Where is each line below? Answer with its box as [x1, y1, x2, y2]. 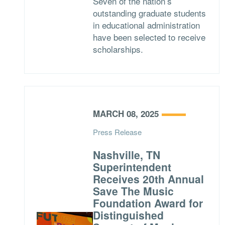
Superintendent [92, 159, 171, 174]
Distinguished [92, 207, 164, 222]
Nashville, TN [92, 147, 160, 162]
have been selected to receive [92, 31, 205, 43]
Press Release [92, 127, 142, 137]
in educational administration [92, 19, 200, 31]
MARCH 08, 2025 [92, 107, 159, 120]
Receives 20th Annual [92, 171, 204, 186]
